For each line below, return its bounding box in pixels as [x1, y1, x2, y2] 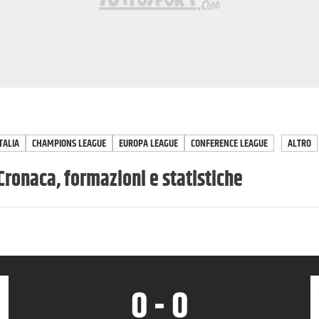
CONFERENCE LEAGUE [191, 135, 268, 152]
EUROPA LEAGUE [119, 135, 178, 152]
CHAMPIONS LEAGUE [32, 135, 106, 152]
